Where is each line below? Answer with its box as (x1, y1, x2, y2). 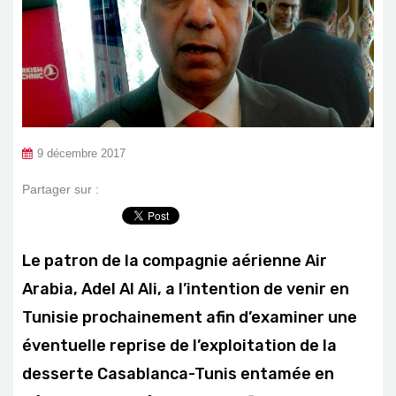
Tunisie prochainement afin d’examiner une (22, 307, 357, 327)
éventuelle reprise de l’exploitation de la (22, 335, 337, 355)
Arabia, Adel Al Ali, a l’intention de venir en (22, 278, 349, 299)
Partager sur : (22, 181, 99, 196)
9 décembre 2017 (37, 147, 126, 160)
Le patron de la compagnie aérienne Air (22, 250, 327, 270)
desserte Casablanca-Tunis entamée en (22, 363, 334, 384)
